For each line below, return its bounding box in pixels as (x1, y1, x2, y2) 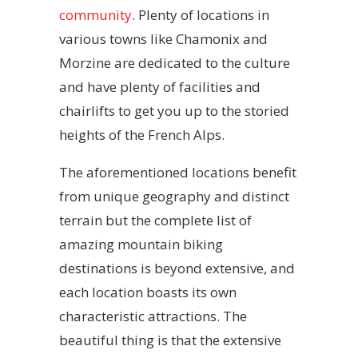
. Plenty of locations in (132, 6, 269, 25)
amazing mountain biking (59, 235, 223, 254)
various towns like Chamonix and (59, 30, 268, 49)
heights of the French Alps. (59, 125, 225, 145)
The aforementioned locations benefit (59, 163, 296, 182)
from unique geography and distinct (59, 187, 289, 206)
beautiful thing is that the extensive (59, 331, 281, 350)
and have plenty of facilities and (59, 78, 261, 97)
